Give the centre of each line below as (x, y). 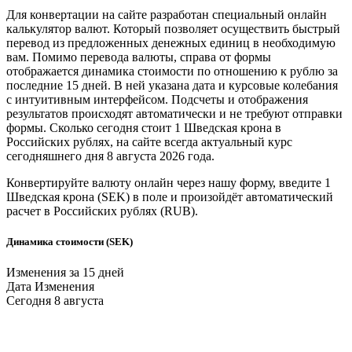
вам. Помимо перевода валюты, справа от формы (139, 57)
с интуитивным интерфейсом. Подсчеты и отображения (157, 99)
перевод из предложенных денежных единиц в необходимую (171, 42)
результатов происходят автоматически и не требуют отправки (174, 113)
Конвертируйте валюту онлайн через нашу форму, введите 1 (169, 182)
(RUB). (178, 211)
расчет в (30, 211)
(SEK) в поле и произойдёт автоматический (214, 196)
